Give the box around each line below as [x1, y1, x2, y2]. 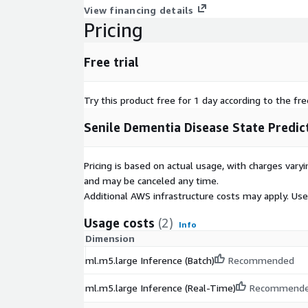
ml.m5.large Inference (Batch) [85, 254, 214, 267]
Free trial [84, 54, 139, 70]
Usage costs [84, 215, 155, 231]
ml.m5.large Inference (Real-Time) [85, 282, 236, 294]
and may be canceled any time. [84, 175, 219, 187]
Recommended [228, 254, 294, 267]
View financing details [84, 4, 194, 16]
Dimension [85, 232, 135, 245]
